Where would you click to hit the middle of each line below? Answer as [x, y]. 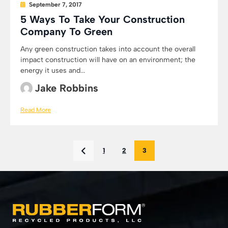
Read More [36, 110]
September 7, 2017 [55, 5]
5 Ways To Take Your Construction [103, 19]
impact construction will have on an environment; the [108, 60]
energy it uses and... [53, 70]
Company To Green [66, 32]
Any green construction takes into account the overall [108, 49]
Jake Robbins [66, 88]
